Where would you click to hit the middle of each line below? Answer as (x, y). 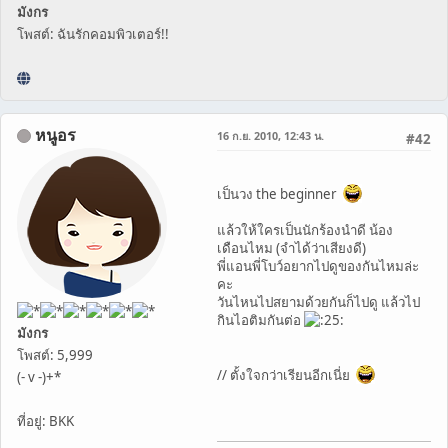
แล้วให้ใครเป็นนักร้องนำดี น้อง (305, 229)
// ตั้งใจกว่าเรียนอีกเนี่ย (286, 374)
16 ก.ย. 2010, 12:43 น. (270, 135)
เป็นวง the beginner (280, 193)
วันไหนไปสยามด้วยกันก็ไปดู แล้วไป (318, 301)
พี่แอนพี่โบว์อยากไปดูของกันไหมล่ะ (318, 265)
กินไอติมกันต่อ (260, 319)
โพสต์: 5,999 (55, 354)
